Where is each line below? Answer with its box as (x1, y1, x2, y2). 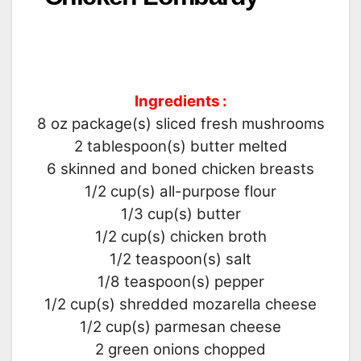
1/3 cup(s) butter (120, 205, 241, 224)
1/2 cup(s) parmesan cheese (80, 317, 281, 337)
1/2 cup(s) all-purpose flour (85, 182, 276, 201)
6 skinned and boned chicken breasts (47, 160, 314, 179)
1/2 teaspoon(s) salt (110, 250, 251, 269)
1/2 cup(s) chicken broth (94, 227, 267, 247)
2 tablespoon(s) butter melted (73, 137, 288, 156)
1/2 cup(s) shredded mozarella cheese (44, 295, 317, 314)
